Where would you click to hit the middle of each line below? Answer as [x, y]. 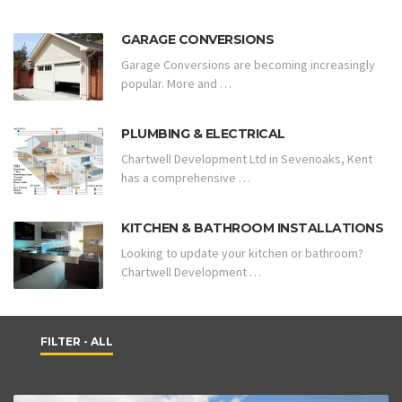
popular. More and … [176, 84]
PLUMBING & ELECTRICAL [203, 133]
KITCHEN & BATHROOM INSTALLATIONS [252, 227]
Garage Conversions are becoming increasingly [248, 65]
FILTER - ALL [77, 341]
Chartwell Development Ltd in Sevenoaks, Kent [247, 159]
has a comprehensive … [186, 178]
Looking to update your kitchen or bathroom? [242, 253]
